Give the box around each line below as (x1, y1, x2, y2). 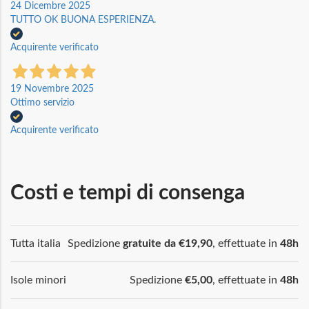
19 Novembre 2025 (10, 83, 94, 94)
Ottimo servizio (10, 97, 74, 108)
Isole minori (10, 274, 66, 286)
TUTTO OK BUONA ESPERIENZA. (10, 14, 156, 25)
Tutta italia (10, 237, 61, 249)
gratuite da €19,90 (123, 237, 212, 249)
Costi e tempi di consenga (10, 182, 245, 203)
